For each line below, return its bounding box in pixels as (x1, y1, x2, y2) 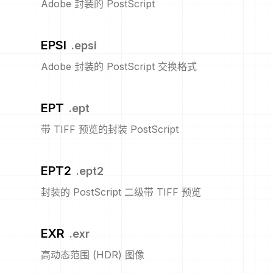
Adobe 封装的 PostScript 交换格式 (41, 60, 197, 73)
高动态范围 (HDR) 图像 (41, 249, 144, 261)
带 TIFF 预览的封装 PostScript (41, 123, 179, 136)
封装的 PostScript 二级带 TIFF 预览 (41, 186, 201, 199)
